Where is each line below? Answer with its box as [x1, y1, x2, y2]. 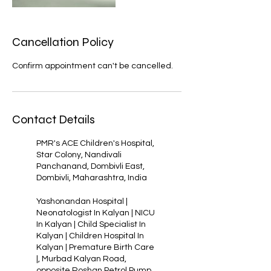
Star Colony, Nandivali [36, 151, 122, 159]
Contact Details [12, 112, 95, 127]
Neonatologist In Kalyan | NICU [36, 209, 155, 217]
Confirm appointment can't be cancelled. [12, 62, 173, 70]
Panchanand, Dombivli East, [36, 162, 145, 171]
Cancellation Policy [12, 34, 114, 50]
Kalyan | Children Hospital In [36, 232, 144, 240]
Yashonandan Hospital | [36, 197, 128, 206]
